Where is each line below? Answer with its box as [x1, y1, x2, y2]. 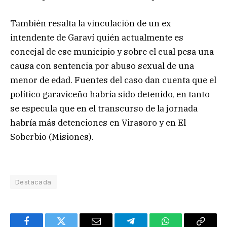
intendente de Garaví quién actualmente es [10, 31, 183, 43]
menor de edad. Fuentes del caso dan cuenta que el [10, 74, 216, 86]
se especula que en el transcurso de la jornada [10, 102, 198, 114]
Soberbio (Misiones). [10, 131, 94, 142]
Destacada [15, 178, 52, 186]
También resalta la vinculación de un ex [10, 17, 171, 29]
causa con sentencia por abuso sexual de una [10, 60, 194, 71]
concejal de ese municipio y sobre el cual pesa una [10, 46, 214, 57]
